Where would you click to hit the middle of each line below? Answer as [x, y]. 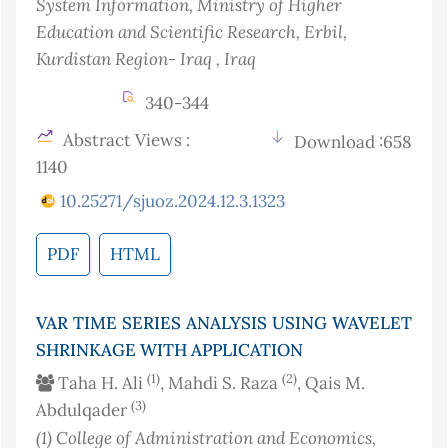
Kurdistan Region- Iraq [126, 59]
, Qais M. [331, 383]
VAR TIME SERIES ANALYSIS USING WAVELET [224, 323]
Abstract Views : [124, 140]
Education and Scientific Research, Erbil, [191, 32]
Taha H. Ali [100, 383]
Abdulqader [83, 410]
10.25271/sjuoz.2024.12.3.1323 [172, 201]
